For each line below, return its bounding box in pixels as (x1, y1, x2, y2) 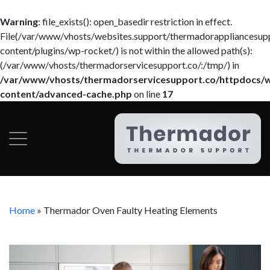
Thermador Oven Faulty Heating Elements (43, 204, 218, 216)
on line (132, 88, 162, 99)
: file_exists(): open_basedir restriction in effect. (38, 16, 232, 27)
